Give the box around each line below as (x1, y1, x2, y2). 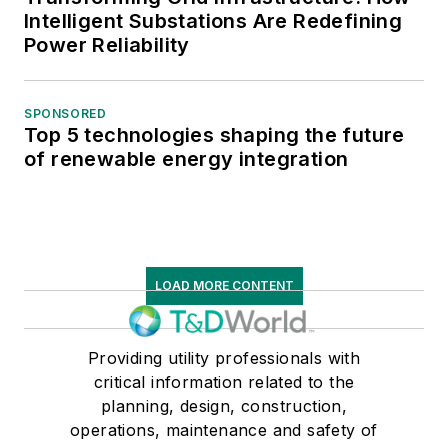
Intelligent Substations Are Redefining (24, 9, 403, 34)
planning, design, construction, (100, 396, 348, 417)
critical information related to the (93, 372, 355, 393)
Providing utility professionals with (87, 348, 361, 369)
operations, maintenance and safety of (70, 420, 378, 441)
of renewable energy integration (24, 147, 349, 172)
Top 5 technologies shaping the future (24, 123, 405, 148)
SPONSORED (24, 106, 107, 122)
